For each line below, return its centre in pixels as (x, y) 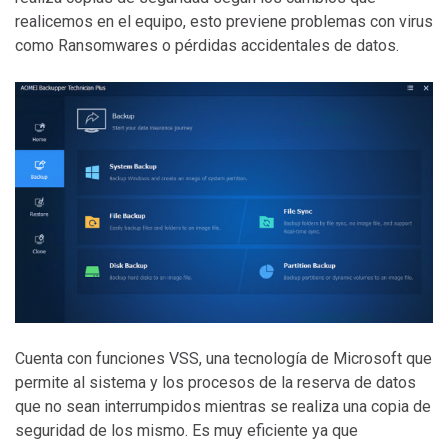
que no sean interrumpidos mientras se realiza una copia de (223, 406)
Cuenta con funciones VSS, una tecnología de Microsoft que (223, 358)
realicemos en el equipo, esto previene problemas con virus (224, 21)
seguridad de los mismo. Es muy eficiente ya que (186, 430)
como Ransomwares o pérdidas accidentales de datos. (209, 45)
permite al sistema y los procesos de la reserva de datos (215, 382)
